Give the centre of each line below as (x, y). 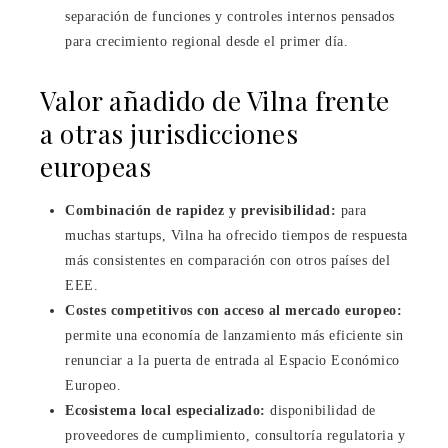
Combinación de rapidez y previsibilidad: (200, 210)
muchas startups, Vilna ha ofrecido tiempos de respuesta (236, 235)
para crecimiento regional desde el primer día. (206, 41)
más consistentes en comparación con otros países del (227, 260)
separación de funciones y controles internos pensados (230, 16)
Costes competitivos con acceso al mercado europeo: (233, 310)
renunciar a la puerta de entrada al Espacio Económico (232, 360)
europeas (95, 166)
